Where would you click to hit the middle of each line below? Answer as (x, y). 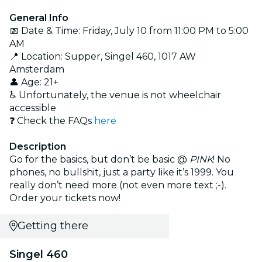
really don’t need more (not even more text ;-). (118, 185)
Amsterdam (37, 69)
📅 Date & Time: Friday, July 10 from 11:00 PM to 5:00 (129, 30)
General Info (39, 18)
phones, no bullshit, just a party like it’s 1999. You (122, 172)
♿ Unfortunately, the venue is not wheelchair (115, 95)
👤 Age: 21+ (34, 82)
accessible (33, 108)
